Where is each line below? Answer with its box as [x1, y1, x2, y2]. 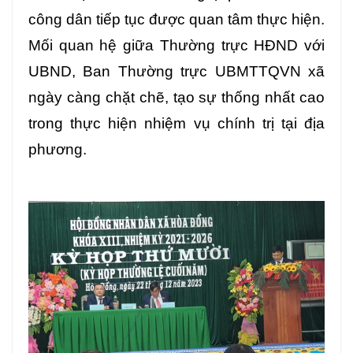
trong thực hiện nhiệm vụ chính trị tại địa [28, 114, 325, 132]
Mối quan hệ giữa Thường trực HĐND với [28, 36, 325, 54]
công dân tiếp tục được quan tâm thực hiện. [28, 10, 325, 28]
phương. [28, 140, 87, 158]
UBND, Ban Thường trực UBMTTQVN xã [28, 62, 325, 80]
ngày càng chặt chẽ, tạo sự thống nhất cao [28, 88, 325, 106]
